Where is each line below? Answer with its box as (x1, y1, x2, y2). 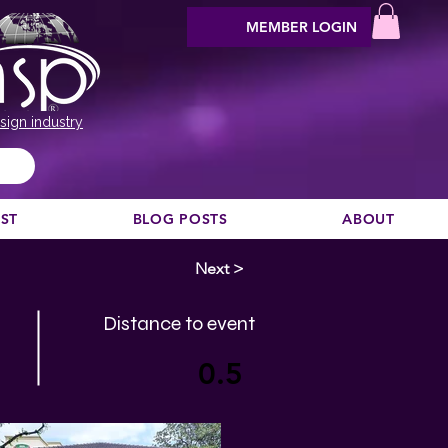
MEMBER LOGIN (246, 17, 357, 36)
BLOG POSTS (132, 210, 228, 228)
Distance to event (103, 311, 255, 336)
